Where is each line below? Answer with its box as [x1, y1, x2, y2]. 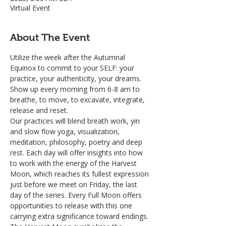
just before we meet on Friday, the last [10, 180, 139, 189]
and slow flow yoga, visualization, [10, 127, 122, 136]
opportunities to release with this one [10, 201, 134, 210]
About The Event [10, 32, 90, 43]
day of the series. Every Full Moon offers [10, 190, 144, 200]
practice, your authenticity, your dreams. [10, 74, 143, 83]
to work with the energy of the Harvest [10, 158, 139, 168]
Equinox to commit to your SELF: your [10, 63, 136, 73]
